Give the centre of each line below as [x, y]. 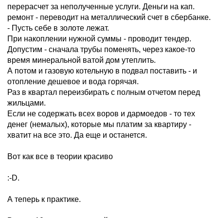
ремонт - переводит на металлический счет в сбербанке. [109, 17]
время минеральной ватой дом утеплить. [82, 60]
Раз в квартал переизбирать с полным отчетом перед [104, 92]
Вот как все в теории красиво [60, 156]
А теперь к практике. [44, 199]
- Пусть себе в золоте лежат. [58, 28]
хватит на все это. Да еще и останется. [77, 135]
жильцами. [27, 103]
